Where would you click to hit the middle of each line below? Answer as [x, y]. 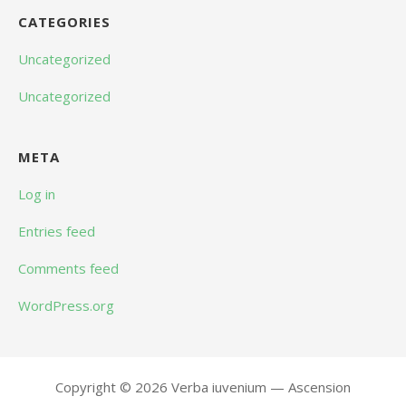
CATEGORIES [64, 22]
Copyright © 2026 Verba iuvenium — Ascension [203, 387]
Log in [37, 194]
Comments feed [68, 269]
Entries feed [57, 232]
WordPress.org [66, 306]
